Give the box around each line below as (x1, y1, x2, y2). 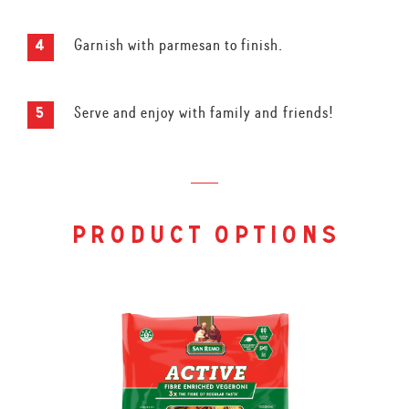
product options (69, 225, 340, 251)
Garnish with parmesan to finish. (74, 35, 284, 56)
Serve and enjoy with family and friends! (74, 102, 334, 123)
